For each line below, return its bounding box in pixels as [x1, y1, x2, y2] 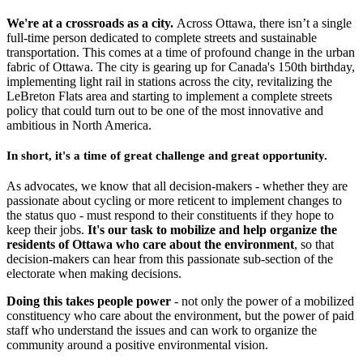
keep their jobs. [6, 223, 84, 237]
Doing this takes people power [6, 294, 171, 309]
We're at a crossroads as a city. [6, 16, 177, 31]
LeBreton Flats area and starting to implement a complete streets [6, 89, 332, 104]
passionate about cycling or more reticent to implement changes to [6, 194, 342, 208]
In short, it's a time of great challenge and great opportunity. [6, 149, 331, 163]
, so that [294, 237, 334, 252]
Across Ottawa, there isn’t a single [177, 16, 352, 31]
